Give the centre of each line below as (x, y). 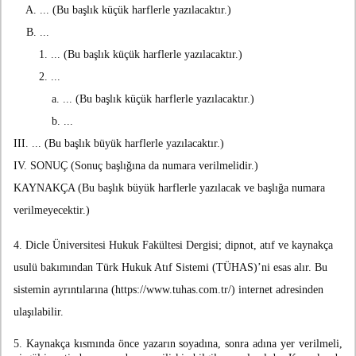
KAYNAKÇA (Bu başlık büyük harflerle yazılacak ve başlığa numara (169, 188)
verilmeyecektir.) (52, 211)
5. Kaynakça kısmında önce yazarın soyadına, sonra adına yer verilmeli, (178, 344)
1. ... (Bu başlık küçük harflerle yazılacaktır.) (128, 55)
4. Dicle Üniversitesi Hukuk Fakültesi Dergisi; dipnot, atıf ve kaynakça (173, 246)
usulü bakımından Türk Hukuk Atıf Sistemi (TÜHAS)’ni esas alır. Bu (170, 268)
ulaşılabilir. (39, 312)
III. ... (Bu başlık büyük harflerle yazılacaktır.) (119, 144)
